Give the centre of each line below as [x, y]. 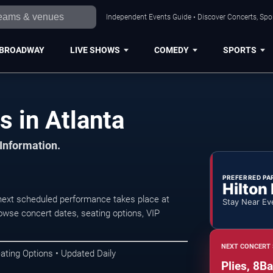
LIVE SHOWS [95, 50]
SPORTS [239, 50]
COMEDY [171, 50]
